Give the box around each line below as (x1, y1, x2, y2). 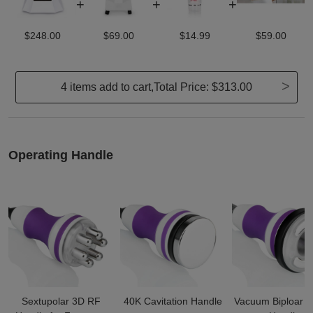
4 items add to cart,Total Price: (61, 81, 209, 94)
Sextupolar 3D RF (21, 296, 101, 307)
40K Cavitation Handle (123, 296, 222, 307)
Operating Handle (8, 148, 113, 163)
